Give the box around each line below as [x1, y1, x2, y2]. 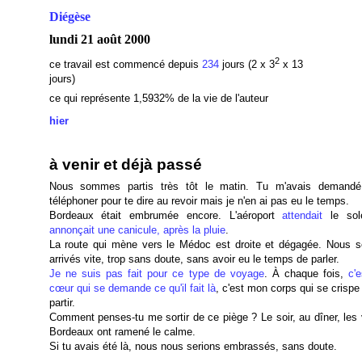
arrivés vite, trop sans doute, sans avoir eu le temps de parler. [48, 253, 339, 265]
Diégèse [48, 10, 90, 23]
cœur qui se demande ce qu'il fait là [48, 282, 216, 294]
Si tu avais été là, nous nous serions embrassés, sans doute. [48, 340, 337, 352]
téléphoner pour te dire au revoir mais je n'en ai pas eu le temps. [48, 195, 349, 207]
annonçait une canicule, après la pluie [48, 224, 225, 236]
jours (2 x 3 [218, 58, 275, 71]
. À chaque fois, [263, 267, 349, 280]
